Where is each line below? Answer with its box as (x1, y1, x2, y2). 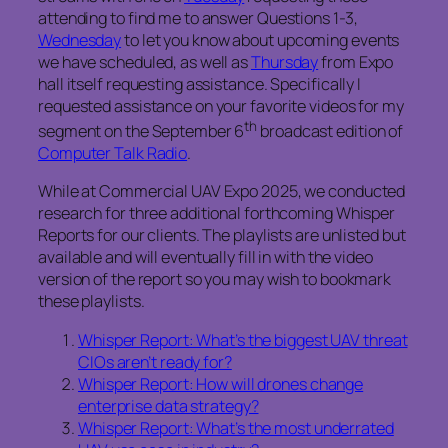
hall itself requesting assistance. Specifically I (38, 72, 362, 95)
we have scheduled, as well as (38, 50, 251, 73)
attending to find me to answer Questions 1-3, (38, 6, 358, 29)
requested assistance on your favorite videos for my (38, 94, 404, 117)
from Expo (318, 50, 394, 73)
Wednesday (38, 28, 122, 51)
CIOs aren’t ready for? (78, 350, 232, 373)
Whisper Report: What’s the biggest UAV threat (78, 328, 408, 351)
